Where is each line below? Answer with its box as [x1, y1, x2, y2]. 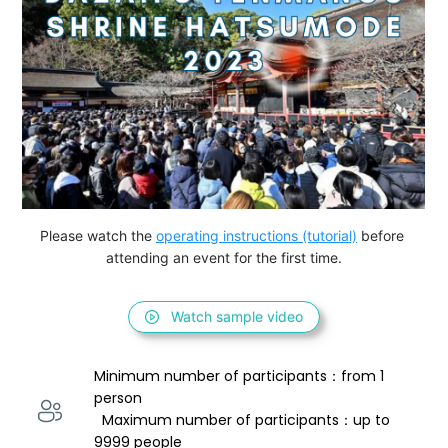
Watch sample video [171, 308, 303, 326]
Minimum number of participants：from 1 [94, 366, 389, 387]
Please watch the [40, 227, 156, 245]
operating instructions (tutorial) [156, 227, 357, 245]
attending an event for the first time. [106, 249, 342, 267]
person [94, 388, 147, 409]
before [357, 227, 408, 245]
